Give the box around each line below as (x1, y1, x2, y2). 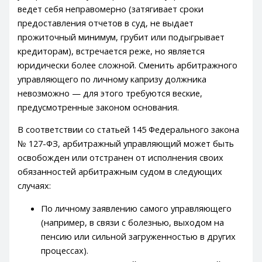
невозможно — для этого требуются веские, (18, 87, 203, 99)
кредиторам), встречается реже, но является (18, 44, 205, 57)
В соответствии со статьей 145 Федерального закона (18, 123, 240, 136)
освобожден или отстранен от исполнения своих (18, 151, 224, 164)
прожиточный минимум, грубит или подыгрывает (18, 30, 225, 43)
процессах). (41, 244, 89, 256)
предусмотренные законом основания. (18, 101, 180, 113)
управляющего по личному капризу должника (18, 73, 207, 85)
